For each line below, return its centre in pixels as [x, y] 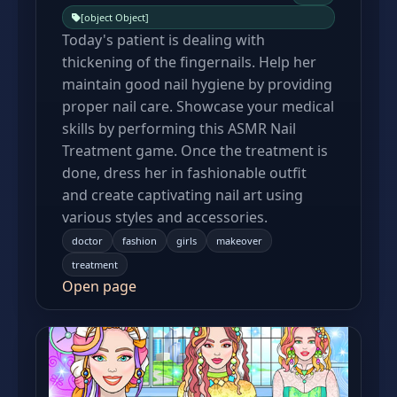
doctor [87, 241]
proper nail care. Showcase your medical [198, 106]
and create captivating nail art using [183, 195]
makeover [239, 241]
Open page [99, 286]
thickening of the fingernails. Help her [189, 62]
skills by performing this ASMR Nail [179, 128]
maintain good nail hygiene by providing [197, 84]
